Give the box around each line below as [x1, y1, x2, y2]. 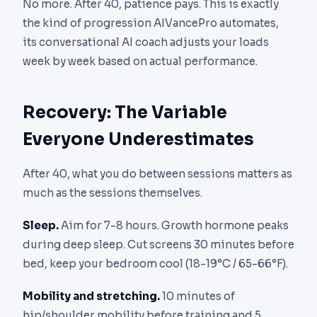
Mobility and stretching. [23, 289, 160, 304]
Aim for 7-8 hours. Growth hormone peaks [59, 219, 289, 233]
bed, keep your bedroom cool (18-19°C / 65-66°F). [23, 257, 288, 271]
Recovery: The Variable [23, 101, 227, 123]
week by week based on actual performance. [23, 54, 258, 68]
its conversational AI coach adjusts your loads [23, 35, 269, 49]
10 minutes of [160, 289, 235, 304]
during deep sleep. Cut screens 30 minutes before [23, 238, 294, 252]
